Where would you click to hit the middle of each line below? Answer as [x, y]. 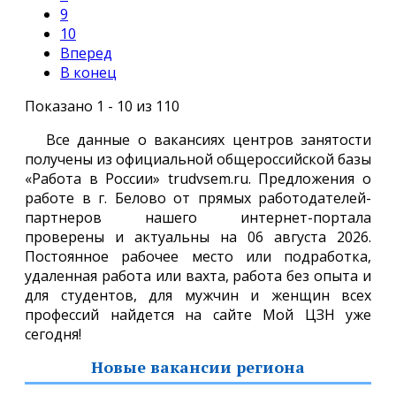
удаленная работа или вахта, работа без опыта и [198, 275]
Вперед [86, 53]
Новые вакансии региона [198, 366]
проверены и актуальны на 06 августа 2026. [198, 236]
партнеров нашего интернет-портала [198, 217]
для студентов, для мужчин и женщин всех [198, 295]
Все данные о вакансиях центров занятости [209, 139]
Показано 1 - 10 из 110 [102, 106]
